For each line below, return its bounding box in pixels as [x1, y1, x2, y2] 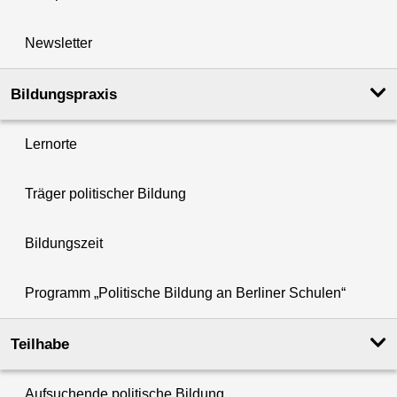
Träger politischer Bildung [25, 185, 186, 201]
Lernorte [25, 136, 77, 152]
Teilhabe [11, 335, 69, 353]
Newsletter [25, 35, 92, 51]
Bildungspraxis [11, 85, 117, 103]
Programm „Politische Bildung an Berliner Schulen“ [25, 284, 346, 300]
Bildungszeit [25, 235, 103, 251]
